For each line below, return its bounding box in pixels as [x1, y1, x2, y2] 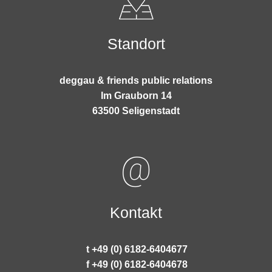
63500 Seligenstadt [92, 106, 180, 117]
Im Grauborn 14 [100, 90, 172, 101]
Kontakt [110, 204, 162, 222]
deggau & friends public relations [59, 75, 212, 86]
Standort [107, 35, 165, 53]
